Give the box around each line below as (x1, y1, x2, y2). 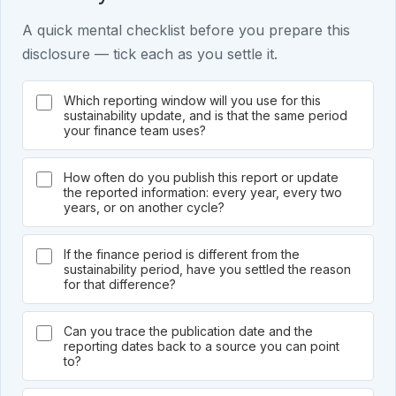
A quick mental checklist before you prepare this (22, 21, 350, 40)
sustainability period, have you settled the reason (64, 262, 351, 278)
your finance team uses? (64, 123, 206, 139)
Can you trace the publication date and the (64, 324, 313, 339)
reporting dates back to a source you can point (64, 339, 339, 354)
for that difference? (64, 277, 176, 293)
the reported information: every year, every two (64, 185, 342, 201)
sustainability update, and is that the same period (64, 108, 347, 124)
